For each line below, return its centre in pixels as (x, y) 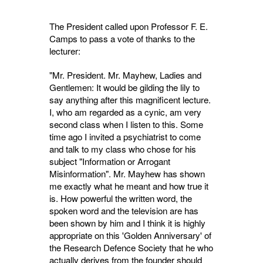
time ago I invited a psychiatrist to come (125, 137)
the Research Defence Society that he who (131, 248)
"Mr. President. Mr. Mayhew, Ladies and (125, 75)
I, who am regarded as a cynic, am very (125, 112)
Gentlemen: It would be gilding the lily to (124, 87)
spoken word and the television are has (124, 211)
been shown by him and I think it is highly (127, 223)
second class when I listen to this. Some (126, 124)
